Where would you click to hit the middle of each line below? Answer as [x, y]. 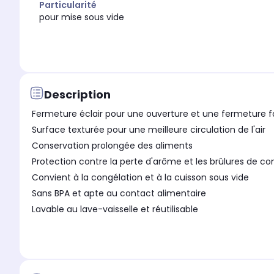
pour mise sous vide [82, 17]
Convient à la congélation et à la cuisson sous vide [140, 178]
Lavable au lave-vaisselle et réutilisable [115, 209]
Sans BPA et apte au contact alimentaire [119, 194]
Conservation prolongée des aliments [112, 146]
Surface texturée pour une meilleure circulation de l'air [149, 130]
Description [77, 94]
